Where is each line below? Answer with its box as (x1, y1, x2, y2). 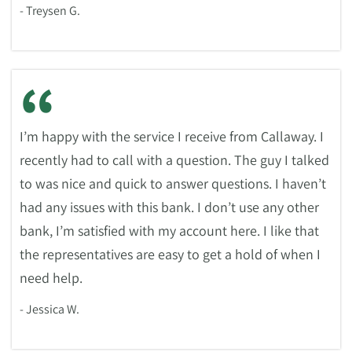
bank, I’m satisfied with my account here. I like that (20, 222, 319, 240)
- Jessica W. (20, 301, 79, 317)
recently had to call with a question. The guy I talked (20, 151, 329, 169)
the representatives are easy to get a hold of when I (20, 245, 321, 263)
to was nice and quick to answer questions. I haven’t (20, 174, 326, 192)
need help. (20, 269, 82, 287)
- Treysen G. (20, 2, 80, 19)
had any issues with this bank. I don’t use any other (20, 198, 319, 216)
